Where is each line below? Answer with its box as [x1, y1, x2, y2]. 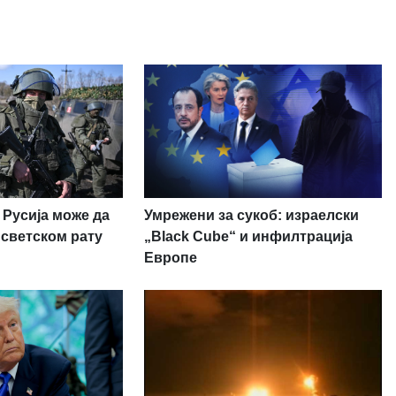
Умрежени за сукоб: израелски [143, 207, 359, 223]
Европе [143, 249, 197, 265]
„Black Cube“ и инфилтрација [143, 228, 353, 244]
